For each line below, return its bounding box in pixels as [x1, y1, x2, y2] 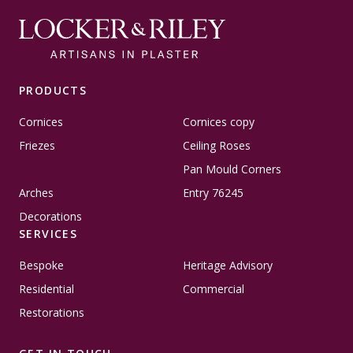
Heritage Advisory [183, 258, 273, 273]
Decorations [19, 209, 82, 225]
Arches [19, 185, 54, 201]
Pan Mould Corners [183, 162, 281, 177]
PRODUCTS [19, 83, 87, 98]
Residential [19, 281, 74, 297]
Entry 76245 [183, 185, 243, 201]
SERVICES [19, 226, 78, 242]
